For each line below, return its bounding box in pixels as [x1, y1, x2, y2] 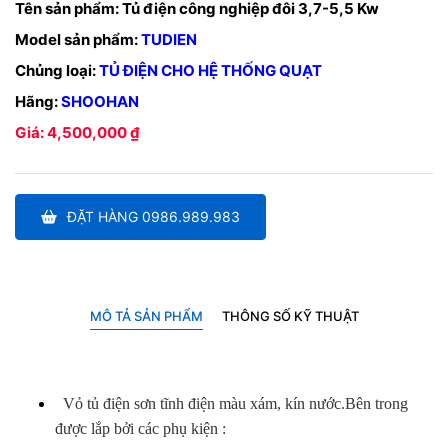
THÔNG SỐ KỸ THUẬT [221, 307, 359, 324]
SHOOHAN [61, 91, 139, 111]
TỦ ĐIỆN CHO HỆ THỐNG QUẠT [99, 60, 322, 80]
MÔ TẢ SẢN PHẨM [89, 307, 203, 324]
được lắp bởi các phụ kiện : [55, 419, 226, 437]
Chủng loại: [15, 60, 96, 80]
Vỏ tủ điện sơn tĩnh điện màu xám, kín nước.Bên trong [59, 394, 408, 412]
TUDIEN [141, 29, 197, 49]
